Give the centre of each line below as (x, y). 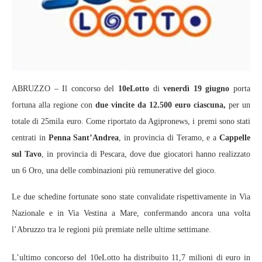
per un (238, 105)
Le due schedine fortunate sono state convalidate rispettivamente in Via (131, 197)
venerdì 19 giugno (194, 89)
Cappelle (235, 138)
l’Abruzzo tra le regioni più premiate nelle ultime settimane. (111, 230)
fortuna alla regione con (54, 105)
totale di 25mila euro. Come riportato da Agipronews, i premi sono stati (131, 121)
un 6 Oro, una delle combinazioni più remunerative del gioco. (114, 170)
